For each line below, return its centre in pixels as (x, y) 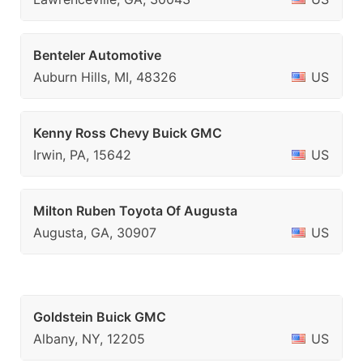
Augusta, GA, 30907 (95, 233)
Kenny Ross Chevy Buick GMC (128, 133)
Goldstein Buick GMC (100, 317)
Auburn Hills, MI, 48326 (105, 77)
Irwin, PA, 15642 (82, 155)
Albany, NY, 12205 (89, 339)
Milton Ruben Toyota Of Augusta (135, 211)
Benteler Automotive (97, 55)
